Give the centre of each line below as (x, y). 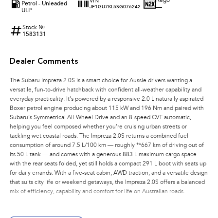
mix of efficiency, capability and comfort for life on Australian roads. (97, 191)
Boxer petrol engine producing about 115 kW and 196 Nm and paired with (107, 108)
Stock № (34, 27)
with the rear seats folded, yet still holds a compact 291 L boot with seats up (108, 164)
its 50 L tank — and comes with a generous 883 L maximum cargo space (103, 154)
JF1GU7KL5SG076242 (115, 7)
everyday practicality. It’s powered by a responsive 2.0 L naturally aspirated (107, 99)
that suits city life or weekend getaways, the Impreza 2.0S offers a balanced (107, 182)
